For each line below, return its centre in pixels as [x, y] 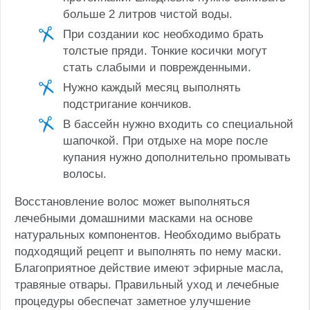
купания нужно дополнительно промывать [177, 157]
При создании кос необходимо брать [163, 34]
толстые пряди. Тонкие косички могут [165, 51]
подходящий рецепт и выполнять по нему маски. [148, 251]
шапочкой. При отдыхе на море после [165, 140]
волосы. [85, 174]
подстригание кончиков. [127, 104]
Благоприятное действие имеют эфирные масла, [149, 268]
